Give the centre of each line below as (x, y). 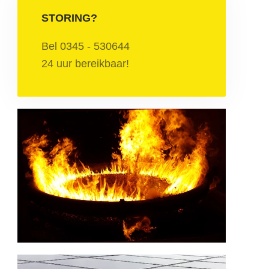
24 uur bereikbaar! (86, 63)
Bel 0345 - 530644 (86, 46)
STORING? (70, 18)
